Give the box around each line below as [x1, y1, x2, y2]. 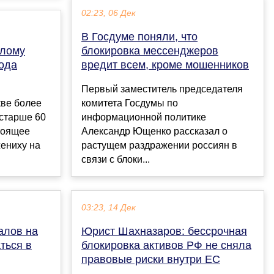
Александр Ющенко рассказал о [81, 126, 228, 137]
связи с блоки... [81, 154, 150, 165]
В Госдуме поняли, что [81, 31, 198, 43]
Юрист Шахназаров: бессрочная [81, 225, 247, 238]
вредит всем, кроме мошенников [81, 59, 249, 72]
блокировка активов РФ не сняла [81, 239, 251, 252]
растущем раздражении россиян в [81, 140, 237, 151]
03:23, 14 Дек [81, 203, 136, 213]
